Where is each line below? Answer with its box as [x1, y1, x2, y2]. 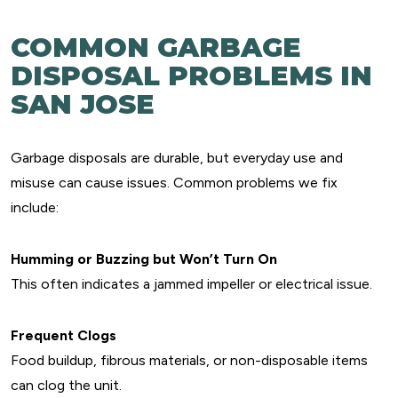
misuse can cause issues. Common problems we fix [11, 174, 338, 191]
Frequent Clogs [11, 327, 116, 344]
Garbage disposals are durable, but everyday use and [11, 149, 343, 166]
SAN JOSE [11, 88, 155, 121]
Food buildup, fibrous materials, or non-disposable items [11, 352, 368, 369]
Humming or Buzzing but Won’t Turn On [11, 251, 277, 267]
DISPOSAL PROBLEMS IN [11, 60, 372, 92]
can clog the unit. [11, 377, 122, 394]
